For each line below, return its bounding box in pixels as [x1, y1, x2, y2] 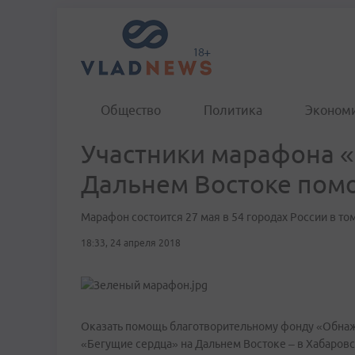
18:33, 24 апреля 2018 [81, 238, 181, 248]
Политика [204, 103, 262, 117]
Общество [101, 103, 161, 117]
